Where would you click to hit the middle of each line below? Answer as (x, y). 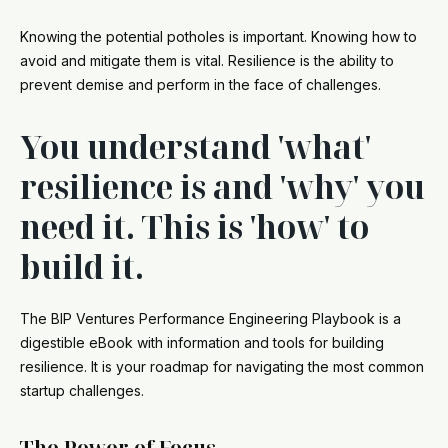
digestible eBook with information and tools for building (202, 342)
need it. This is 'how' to (194, 226)
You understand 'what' (195, 146)
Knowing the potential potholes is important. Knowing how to (218, 36)
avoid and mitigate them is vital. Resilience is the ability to (207, 60)
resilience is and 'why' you (222, 186)
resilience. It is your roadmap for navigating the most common (222, 366)
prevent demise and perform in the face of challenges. (204, 84)
